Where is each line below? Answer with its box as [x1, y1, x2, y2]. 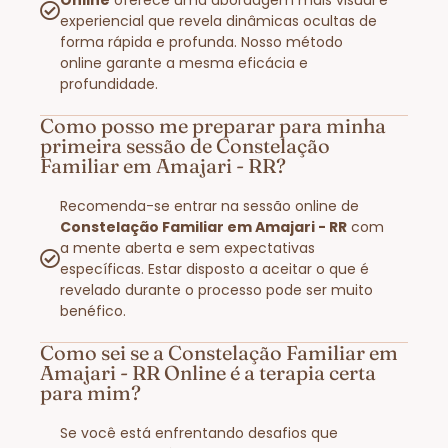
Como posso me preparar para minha [40, 112, 386, 138]
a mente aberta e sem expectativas [60, 237, 315, 258]
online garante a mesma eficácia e [60, 52, 308, 73]
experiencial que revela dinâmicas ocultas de [60, 10, 377, 31]
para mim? [40, 379, 141, 405]
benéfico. [60, 300, 126, 321]
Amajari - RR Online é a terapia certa [40, 359, 376, 385]
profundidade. [60, 73, 158, 94]
